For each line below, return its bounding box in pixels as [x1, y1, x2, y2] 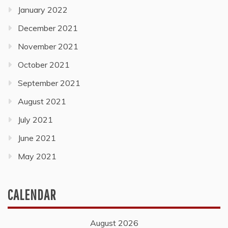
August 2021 [18, 96, 66, 106]
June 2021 [18, 132, 56, 143]
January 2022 [18, 4, 68, 15]
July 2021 [18, 114, 53, 125]
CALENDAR [8, 186, 56, 203]
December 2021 [18, 22, 78, 33]
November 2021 [18, 41, 78, 51]
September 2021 [18, 77, 80, 88]
